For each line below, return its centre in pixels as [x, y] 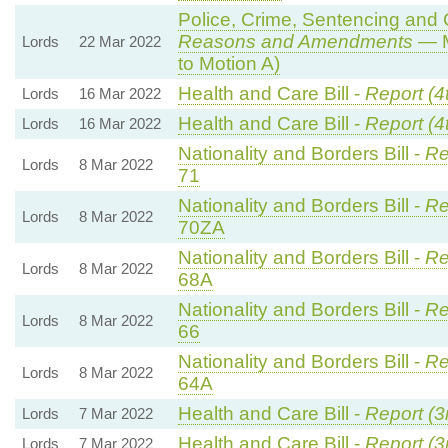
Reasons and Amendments [295, 41]
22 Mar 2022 [119, 41]
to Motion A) [228, 63]
